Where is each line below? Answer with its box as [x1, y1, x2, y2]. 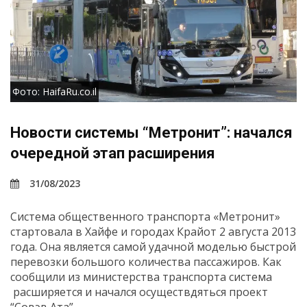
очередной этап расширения [10, 145, 215, 162]
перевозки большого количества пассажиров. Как [10, 254, 282, 270]
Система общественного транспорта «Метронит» [10, 209, 280, 225]
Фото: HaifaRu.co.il [12, 85, 97, 99]
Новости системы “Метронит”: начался [10, 124, 293, 142]
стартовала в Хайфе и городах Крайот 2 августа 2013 [10, 224, 296, 240]
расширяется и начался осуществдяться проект [10, 284, 268, 300]
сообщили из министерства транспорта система [10, 269, 272, 285]
